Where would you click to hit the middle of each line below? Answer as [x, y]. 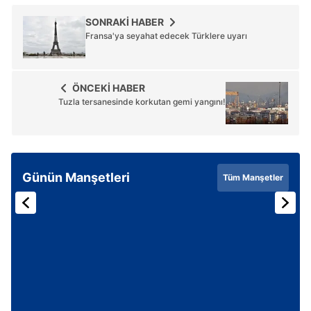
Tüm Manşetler [253, 177]
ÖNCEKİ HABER [109, 87]
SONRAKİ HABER [125, 22]
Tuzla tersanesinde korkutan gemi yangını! [142, 101]
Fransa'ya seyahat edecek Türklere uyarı [166, 35]
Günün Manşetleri [76, 178]
